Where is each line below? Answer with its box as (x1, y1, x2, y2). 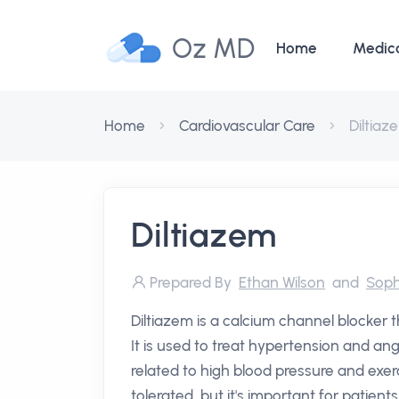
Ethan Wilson (239, 273, 325, 291)
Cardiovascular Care (179, 117, 315, 134)
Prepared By (150, 273, 235, 291)
